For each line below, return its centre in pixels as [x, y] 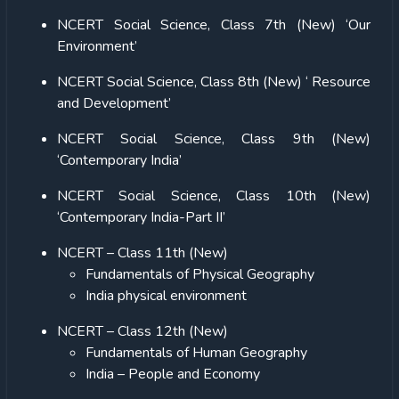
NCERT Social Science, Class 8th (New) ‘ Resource [214, 81]
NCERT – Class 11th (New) [142, 252]
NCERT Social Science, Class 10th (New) [214, 195]
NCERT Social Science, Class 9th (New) [214, 138]
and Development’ [114, 103]
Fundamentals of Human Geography [196, 352]
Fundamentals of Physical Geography [200, 274]
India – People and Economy [173, 374]
